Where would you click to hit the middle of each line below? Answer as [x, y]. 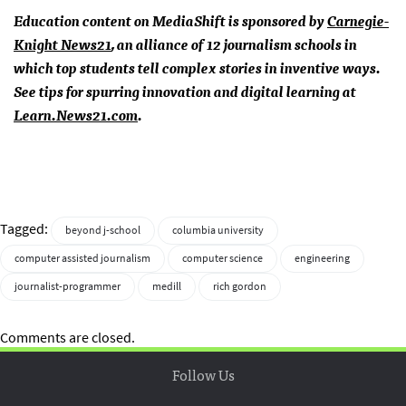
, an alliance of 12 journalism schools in [234, 43]
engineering [322, 258]
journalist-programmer [68, 286]
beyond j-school [103, 230]
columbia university [218, 230]
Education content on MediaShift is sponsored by [170, 19]
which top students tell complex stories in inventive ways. [197, 67]
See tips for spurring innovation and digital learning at [185, 90]
